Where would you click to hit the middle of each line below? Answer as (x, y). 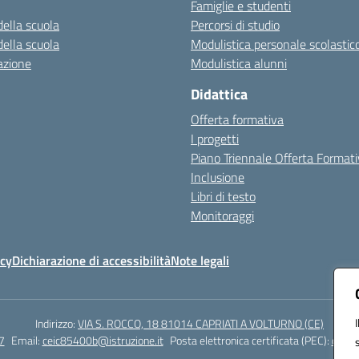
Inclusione (218, 177)
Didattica (219, 94)
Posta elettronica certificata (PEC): (250, 340)
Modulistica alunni (239, 63)
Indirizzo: (56, 323)
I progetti (215, 139)
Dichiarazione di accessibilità (91, 260)
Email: (26, 340)
